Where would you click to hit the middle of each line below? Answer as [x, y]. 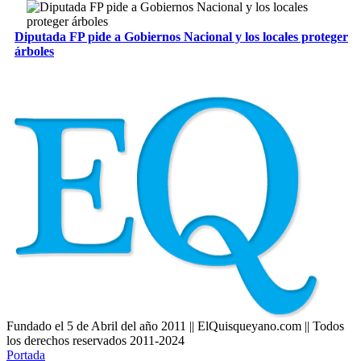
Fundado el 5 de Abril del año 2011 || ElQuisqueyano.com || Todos [175, 326]
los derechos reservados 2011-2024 [95, 341]
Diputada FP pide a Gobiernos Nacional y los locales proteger [181, 36]
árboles [34, 51]
